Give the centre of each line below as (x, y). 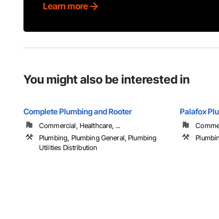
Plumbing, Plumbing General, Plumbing (98, 138)
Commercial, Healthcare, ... (80, 126)
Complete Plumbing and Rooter (78, 112)
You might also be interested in (107, 80)
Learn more (66, 6)
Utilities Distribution (68, 148)
